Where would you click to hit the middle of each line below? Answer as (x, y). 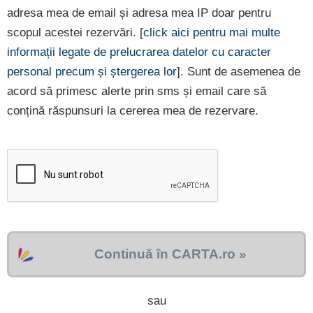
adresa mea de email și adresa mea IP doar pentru (139, 13)
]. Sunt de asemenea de (239, 72)
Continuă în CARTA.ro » (170, 254)
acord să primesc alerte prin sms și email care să (137, 92)
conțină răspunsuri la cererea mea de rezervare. (133, 111)
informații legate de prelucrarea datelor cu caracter (139, 52)
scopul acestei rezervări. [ (75, 33)
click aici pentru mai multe (212, 33)
